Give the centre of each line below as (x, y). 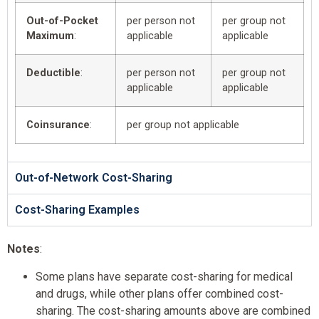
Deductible (53, 73)
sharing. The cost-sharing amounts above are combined (173, 310)
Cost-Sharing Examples (77, 210)
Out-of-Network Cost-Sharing (94, 178)
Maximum (50, 36)
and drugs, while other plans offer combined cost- (159, 293)
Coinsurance (58, 125)
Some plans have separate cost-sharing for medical (164, 276)
